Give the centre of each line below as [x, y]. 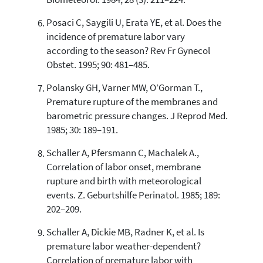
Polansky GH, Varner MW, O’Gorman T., [124, 88]
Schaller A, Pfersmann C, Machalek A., [122, 153]
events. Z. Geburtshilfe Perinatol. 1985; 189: [133, 195]
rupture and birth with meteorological [124, 181]
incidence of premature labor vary [115, 37]
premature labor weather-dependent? [123, 247]
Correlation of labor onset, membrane [123, 167]
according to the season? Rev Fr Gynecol [128, 51]
